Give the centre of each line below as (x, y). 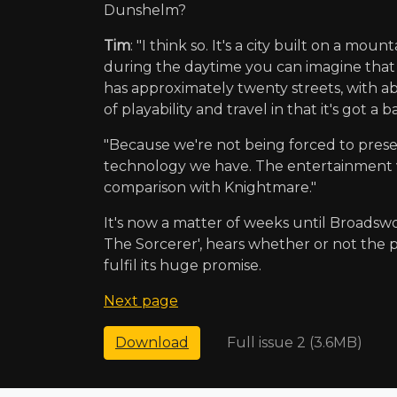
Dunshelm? (145, 11)
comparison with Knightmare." (210, 188)
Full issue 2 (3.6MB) (295, 342)
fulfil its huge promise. (183, 266)
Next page (141, 301)
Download (152, 343)
